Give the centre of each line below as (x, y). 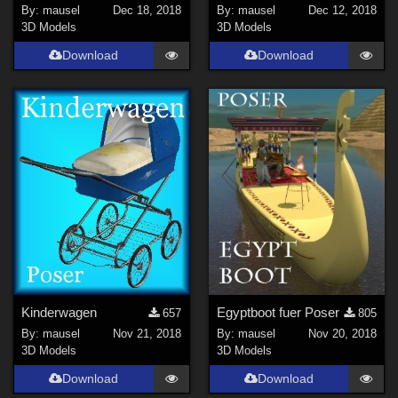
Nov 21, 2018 (147, 334)
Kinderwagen (60, 312)
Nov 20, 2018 (342, 334)
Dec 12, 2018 (342, 11)
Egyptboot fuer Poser (278, 312)
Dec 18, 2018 (147, 11)
